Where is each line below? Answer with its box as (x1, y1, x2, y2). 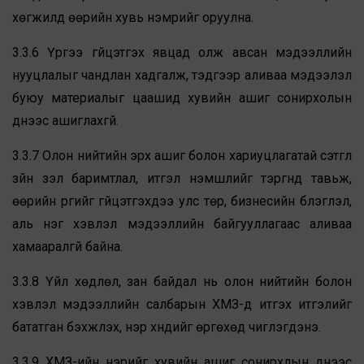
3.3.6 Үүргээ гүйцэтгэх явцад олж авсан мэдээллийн (12, 45, 352, 61)
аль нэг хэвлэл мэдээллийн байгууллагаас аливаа (12, 216, 352, 232)
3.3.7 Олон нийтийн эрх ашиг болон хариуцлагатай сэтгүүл (12, 148, 352, 164)
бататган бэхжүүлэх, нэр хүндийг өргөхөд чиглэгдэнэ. (12, 319, 321, 336)
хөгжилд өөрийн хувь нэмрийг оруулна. (12, 10, 253, 26)
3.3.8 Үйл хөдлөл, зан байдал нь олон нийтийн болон (12, 274, 352, 290)
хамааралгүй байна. (12, 239, 123, 255)
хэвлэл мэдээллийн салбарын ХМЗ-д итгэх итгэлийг (12, 297, 352, 313)
